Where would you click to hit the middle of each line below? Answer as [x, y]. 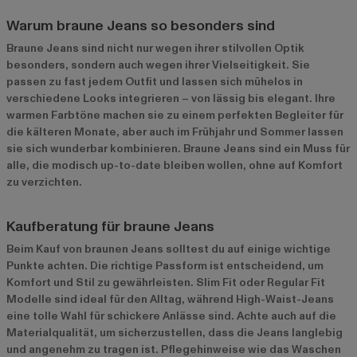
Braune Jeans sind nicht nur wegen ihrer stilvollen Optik [155, 48]
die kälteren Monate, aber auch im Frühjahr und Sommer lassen [175, 131]
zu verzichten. [44, 182]
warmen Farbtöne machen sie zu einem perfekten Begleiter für [175, 115]
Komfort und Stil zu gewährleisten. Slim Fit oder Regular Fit [166, 282]
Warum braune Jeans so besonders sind [141, 25]
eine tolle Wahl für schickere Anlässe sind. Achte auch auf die [171, 316]
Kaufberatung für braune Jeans [110, 226]
